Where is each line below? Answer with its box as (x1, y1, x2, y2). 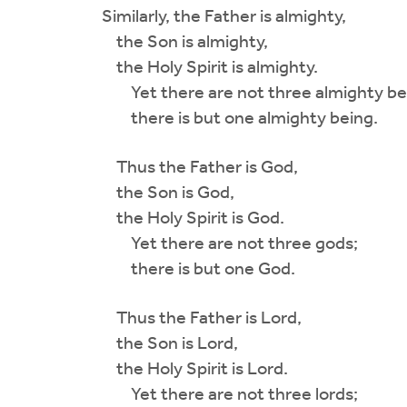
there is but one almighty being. (87, 109, 378, 128)
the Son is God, (87, 184, 234, 203)
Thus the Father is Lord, (87, 309, 302, 328)
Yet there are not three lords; (87, 385, 358, 404)
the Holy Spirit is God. (87, 209, 284, 228)
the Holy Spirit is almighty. (87, 58, 318, 77)
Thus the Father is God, (87, 158, 298, 177)
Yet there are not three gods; (87, 234, 358, 253)
